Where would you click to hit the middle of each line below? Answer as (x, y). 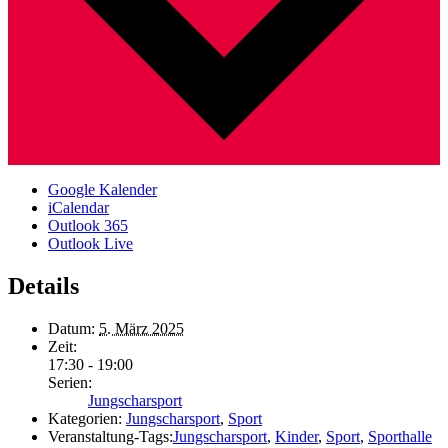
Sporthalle (400, 436)
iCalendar (78, 207)
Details (43, 285)
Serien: (70, 382)
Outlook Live (90, 243)
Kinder (296, 436)
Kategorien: (85, 418)
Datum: (71, 328)
